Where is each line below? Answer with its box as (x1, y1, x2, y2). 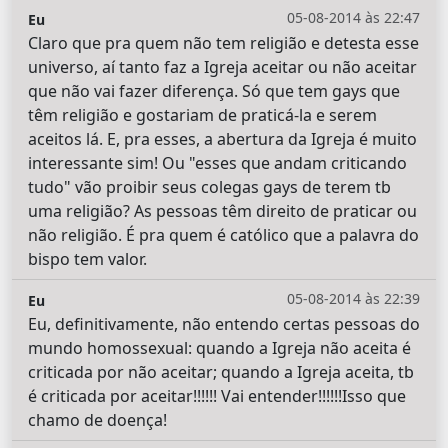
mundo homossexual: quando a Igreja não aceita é (28, 336, 411, 359)
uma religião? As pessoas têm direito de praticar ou (28, 199, 417, 222)
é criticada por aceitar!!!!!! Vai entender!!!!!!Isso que (28, 384, 406, 407)
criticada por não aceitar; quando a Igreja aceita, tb (28, 360, 414, 383)
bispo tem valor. (28, 247, 147, 270)
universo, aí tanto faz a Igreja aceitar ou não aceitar (28, 55, 417, 78)
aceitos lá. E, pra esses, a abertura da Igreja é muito (28, 127, 417, 150)
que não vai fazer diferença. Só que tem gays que (28, 79, 400, 102)
